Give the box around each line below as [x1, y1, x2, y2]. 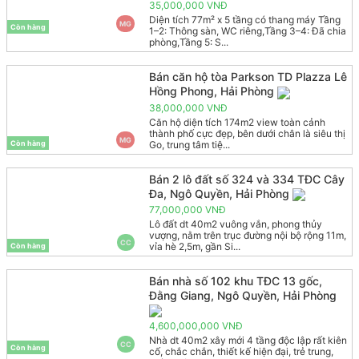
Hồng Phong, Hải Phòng [148, 84, 274, 99]
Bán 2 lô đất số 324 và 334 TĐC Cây [148, 171, 345, 186]
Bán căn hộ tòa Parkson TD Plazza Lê [148, 70, 347, 84]
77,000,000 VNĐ [148, 203, 226, 216]
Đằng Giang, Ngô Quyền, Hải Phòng [148, 288, 337, 302]
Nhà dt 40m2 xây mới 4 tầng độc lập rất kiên [148, 333, 347, 346]
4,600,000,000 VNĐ [148, 319, 243, 332]
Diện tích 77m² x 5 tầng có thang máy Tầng [148, 14, 341, 26]
